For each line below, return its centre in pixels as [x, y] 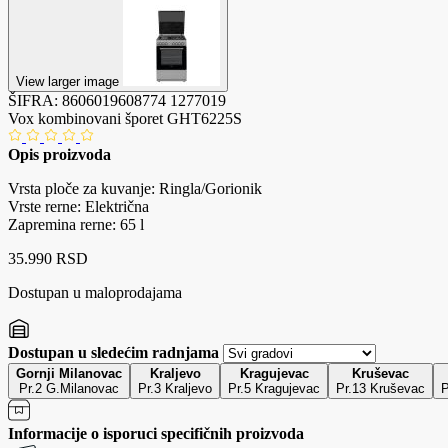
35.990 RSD [48, 258]
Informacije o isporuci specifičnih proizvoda [156, 433]
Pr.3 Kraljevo [175, 388]
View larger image [69, 81]
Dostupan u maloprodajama [95, 292]
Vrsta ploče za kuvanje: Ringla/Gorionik [135, 188]
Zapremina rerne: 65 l [76, 224]
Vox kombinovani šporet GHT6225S [125, 118]
